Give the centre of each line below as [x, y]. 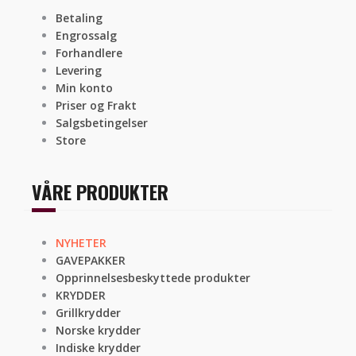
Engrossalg [86, 36]
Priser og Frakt [96, 106]
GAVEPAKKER [91, 261]
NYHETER [81, 243]
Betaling [79, 18]
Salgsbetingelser [102, 123]
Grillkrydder [88, 313]
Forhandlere [89, 53]
